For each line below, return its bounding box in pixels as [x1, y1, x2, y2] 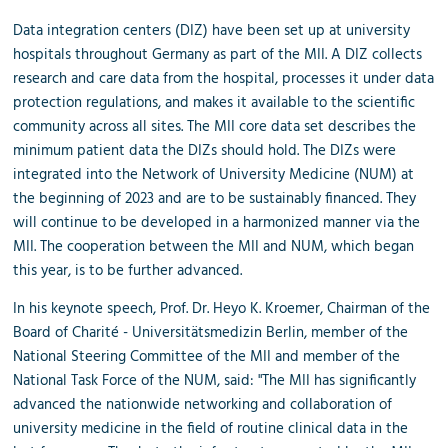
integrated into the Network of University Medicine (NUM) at [13, 162, 415, 187]
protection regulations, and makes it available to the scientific [13, 90, 416, 115]
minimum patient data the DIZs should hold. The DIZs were [13, 138, 397, 163]
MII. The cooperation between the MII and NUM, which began [13, 234, 415, 259]
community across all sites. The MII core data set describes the [13, 114, 417, 139]
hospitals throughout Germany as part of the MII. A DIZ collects [13, 42, 423, 67]
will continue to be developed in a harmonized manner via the [13, 210, 421, 235]
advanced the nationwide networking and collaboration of [13, 392, 393, 417]
